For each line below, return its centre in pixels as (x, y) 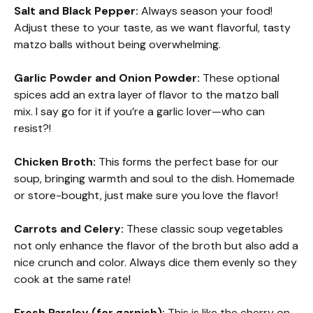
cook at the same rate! (72, 279)
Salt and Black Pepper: (76, 11)
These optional (240, 78)
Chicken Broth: (55, 162)
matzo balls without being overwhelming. (117, 44)
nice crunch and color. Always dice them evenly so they (155, 262)
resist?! (32, 128)
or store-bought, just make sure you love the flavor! (146, 195)
